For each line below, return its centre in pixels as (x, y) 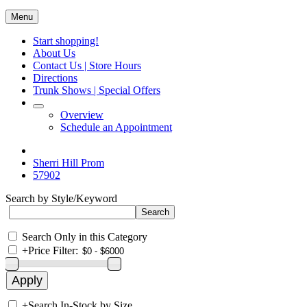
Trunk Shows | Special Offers (97, 90)
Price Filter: (53, 250)
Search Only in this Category (85, 237)
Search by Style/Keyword (61, 198)
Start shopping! (66, 41)
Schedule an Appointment (116, 127)
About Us (54, 53)
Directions (55, 78)
